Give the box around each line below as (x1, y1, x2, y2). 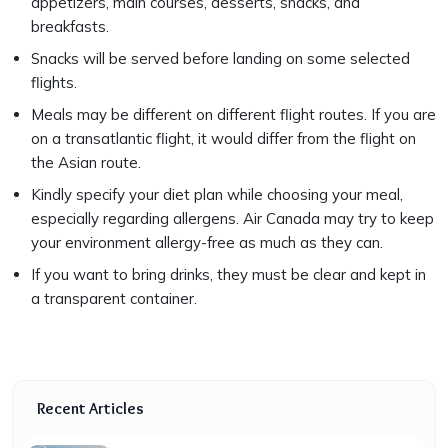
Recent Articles (37, 398, 144, 418)
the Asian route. (31, 152, 141, 172)
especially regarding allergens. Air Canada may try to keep (31, 208, 434, 228)
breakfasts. (31, 16, 109, 36)
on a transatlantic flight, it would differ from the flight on (31, 128, 416, 148)
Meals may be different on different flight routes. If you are (31, 104, 436, 124)
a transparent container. (31, 288, 205, 308)
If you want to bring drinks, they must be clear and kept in (31, 264, 426, 284)
